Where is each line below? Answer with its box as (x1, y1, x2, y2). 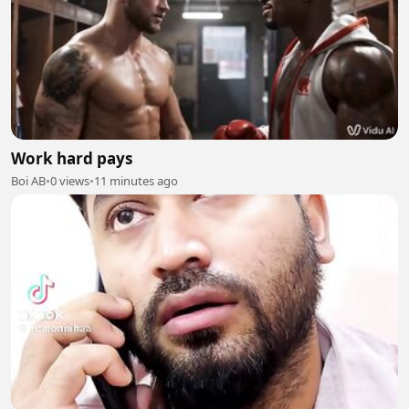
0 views (50, 173, 89, 189)
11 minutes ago (94, 173, 178, 189)
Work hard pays (11, 148, 132, 169)
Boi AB (11, 173, 46, 189)
